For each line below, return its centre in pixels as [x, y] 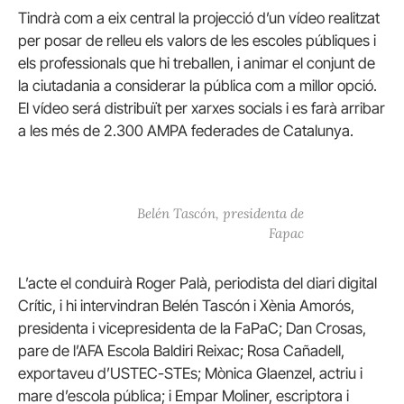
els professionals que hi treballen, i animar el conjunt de [197, 64]
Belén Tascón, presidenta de [220, 213]
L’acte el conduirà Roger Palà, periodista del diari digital [197, 283]
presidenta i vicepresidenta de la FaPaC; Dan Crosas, [192, 328]
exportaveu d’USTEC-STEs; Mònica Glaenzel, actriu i [190, 373]
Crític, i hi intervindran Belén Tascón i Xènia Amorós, [186, 305]
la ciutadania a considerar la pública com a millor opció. [197, 86]
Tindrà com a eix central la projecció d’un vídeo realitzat [199, 18]
